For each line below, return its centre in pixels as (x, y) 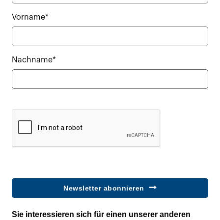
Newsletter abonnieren (104, 188)
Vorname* (30, 17)
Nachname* (34, 60)
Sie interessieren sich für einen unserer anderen (101, 215)
